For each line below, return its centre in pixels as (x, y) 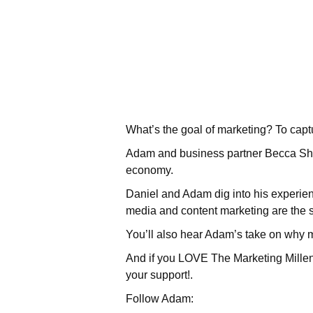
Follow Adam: (160, 299)
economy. (150, 170)
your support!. (159, 275)
